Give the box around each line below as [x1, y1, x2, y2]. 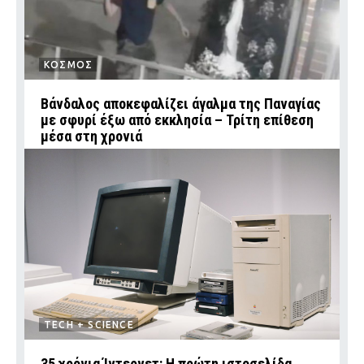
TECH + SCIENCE [44, 319, 134, 330]
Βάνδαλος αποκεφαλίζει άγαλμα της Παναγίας [41, 95, 321, 112]
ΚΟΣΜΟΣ [44, 59, 93, 70]
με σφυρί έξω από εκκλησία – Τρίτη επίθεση [41, 111, 314, 128]
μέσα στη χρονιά [41, 128, 142, 145]
